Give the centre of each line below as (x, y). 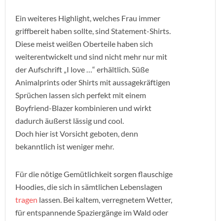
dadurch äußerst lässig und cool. (70, 121)
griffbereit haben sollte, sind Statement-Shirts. (93, 31)
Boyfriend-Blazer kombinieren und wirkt (83, 108)
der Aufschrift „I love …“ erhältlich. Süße (82, 69)
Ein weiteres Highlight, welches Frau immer (88, 18)
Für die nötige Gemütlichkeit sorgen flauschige (94, 174)
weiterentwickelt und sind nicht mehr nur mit (91, 56)
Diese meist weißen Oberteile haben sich (84, 44)
